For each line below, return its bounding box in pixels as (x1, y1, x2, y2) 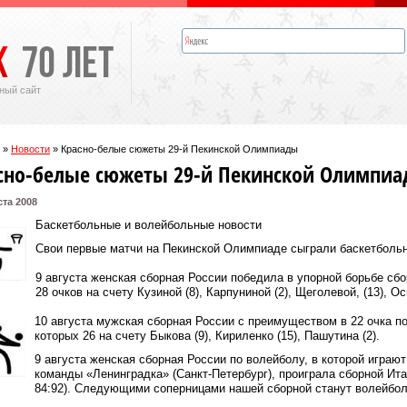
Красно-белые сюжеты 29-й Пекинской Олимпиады (61, 144, 298, 154)
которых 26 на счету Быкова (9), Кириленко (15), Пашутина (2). (35, 329, 380, 342)
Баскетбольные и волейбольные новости (35, 218, 262, 232)
